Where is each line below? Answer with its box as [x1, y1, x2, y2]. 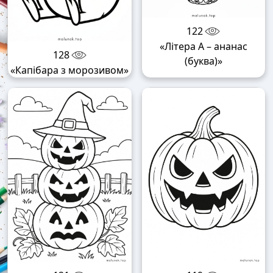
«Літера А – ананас [159, 39, 247, 53]
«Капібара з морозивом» [10, 63, 129, 77]
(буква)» [184, 54, 222, 68]
